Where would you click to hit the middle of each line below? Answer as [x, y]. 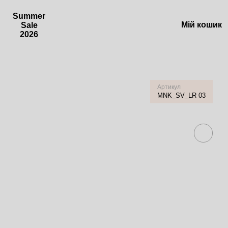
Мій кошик [202, 25]
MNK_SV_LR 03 [181, 95]
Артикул [169, 87]
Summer [29, 16]
